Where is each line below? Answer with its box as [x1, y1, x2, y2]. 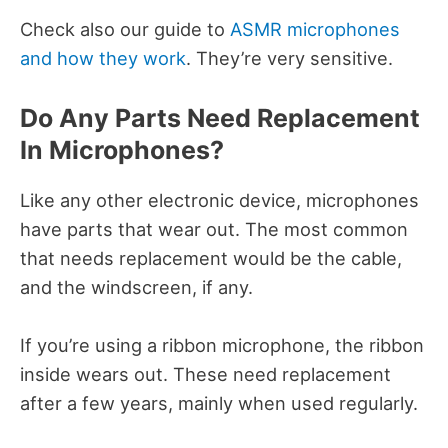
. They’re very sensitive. [186, 46, 393, 69]
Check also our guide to [20, 17, 230, 40]
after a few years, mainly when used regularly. [20, 392, 423, 415]
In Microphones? [20, 135, 230, 166]
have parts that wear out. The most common [20, 218, 408, 241]
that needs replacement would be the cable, [20, 247, 402, 270]
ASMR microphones [230, 17, 400, 40]
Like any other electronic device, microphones [20, 189, 419, 212]
